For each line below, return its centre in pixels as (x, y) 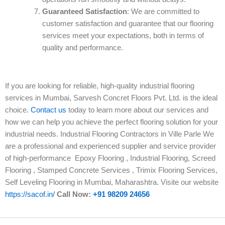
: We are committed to (163, 12)
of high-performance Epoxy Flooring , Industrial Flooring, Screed (110, 158)
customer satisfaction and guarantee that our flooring (128, 24)
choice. (18, 110)
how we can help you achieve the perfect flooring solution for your (111, 122)
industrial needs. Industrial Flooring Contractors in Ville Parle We (109, 134)
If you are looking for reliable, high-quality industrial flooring (100, 86)
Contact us (48, 110)
